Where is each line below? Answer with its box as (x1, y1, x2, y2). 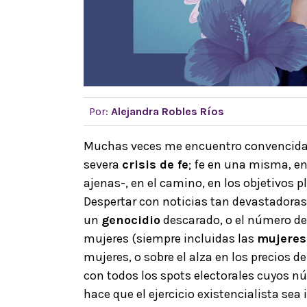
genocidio (101, 212, 160, 228)
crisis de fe (122, 156, 188, 172)
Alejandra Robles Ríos (111, 104, 224, 118)
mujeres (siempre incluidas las (84, 230, 257, 246)
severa (84, 156, 122, 172)
